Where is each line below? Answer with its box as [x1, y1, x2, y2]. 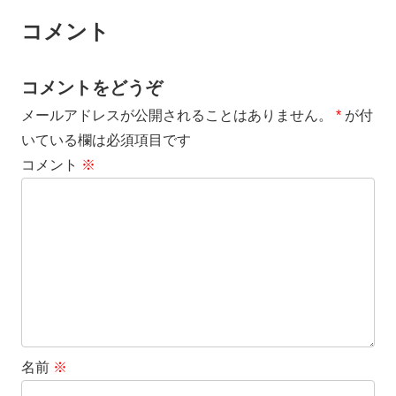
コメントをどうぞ [21, 78, 163, 98]
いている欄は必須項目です [21, 133, 191, 148]
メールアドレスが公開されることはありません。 [21, 108, 332, 124]
